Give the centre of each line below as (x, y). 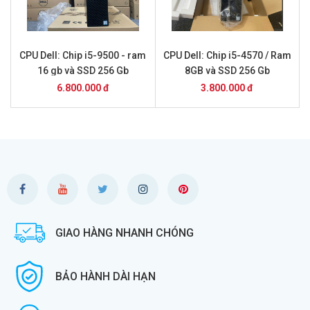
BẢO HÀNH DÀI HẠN (106, 276)
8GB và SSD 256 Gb (227, 71)
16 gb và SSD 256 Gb (83, 71)
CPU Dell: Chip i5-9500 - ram (83, 55)
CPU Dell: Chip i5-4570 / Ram (227, 55)
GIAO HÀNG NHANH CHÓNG (125, 232)
